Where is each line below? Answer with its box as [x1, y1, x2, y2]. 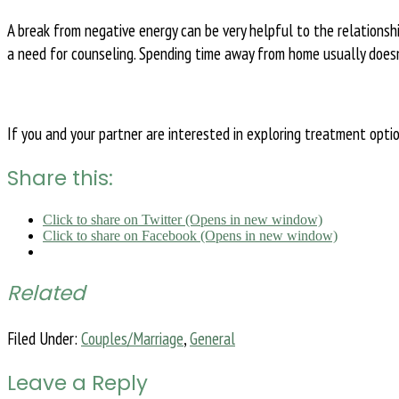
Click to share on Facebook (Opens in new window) [43, 228, 338, 244]
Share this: [7, 164, 113, 193]
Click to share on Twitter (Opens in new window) [43, 212, 322, 228]
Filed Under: [7, 328, 81, 350]
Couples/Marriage [81, 328, 183, 350]
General [190, 328, 235, 350]
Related [7, 279, 85, 308]
